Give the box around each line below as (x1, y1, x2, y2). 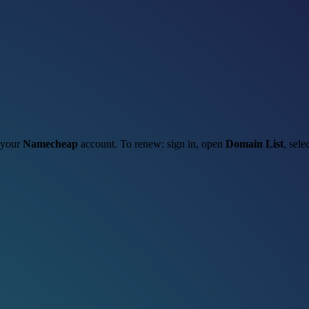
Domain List (226, 137, 283, 150)
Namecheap (23, 137, 78, 150)
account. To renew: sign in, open (78, 137, 226, 150)
